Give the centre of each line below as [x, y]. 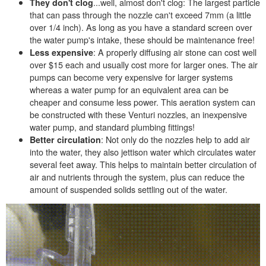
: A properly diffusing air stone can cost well [175, 52]
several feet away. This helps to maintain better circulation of [143, 164]
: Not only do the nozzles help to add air [175, 139]
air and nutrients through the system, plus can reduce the [137, 176]
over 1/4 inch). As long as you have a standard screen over [141, 27]
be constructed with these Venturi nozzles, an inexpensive [138, 114]
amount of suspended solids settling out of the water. [129, 189]
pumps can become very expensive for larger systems [131, 77]
